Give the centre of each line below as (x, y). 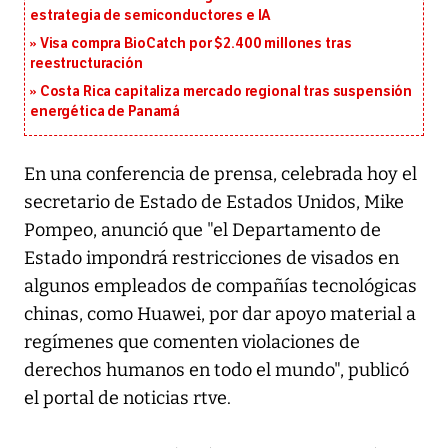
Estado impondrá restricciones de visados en (211, 258)
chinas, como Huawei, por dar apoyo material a (220, 314)
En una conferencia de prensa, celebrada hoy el (220, 174)
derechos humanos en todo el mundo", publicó (216, 370)
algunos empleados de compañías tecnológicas (220, 286)
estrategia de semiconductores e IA (151, 16)
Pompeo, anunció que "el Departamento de (202, 230)
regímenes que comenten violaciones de (192, 342)
